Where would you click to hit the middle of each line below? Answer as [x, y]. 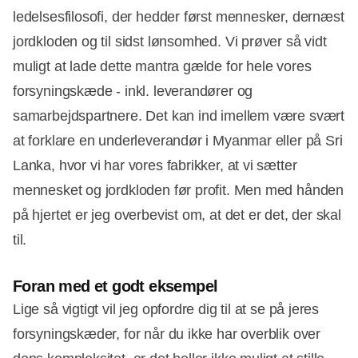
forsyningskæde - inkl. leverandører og [133, 91]
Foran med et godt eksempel [115, 286]
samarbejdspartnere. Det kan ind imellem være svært [179, 116]
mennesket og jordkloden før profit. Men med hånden [179, 191]
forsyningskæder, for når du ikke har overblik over [167, 334]
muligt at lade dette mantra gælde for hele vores [162, 67]
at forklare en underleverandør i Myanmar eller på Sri [178, 141]
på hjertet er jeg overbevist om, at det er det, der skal [177, 215]
